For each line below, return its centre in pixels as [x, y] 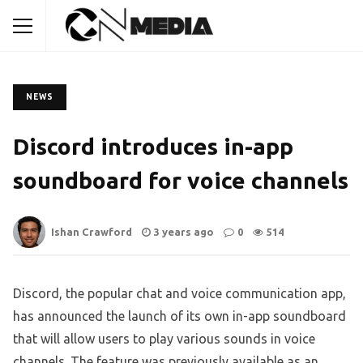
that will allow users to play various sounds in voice [164, 339]
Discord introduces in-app [153, 146]
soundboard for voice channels [181, 180]
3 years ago [184, 232]
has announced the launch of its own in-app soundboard [179, 316]
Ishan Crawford [92, 232]
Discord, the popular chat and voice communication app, [179, 294]
